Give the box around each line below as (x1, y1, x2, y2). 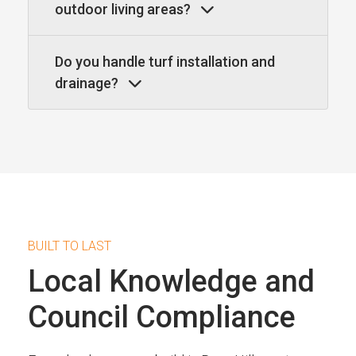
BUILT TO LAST (28, 238, 111, 253)
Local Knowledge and (28, 263, 315, 299)
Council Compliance (28, 299, 296, 335)
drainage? (55, 74, 122, 91)
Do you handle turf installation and (55, 52, 275, 70)
